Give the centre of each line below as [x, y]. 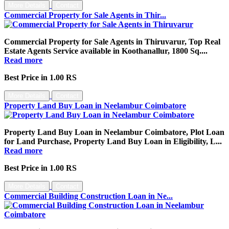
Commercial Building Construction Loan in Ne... [88, 196]
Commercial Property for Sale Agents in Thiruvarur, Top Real [112, 41]
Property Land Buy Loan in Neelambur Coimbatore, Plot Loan [114, 132]
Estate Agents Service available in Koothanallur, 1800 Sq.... [106, 51]
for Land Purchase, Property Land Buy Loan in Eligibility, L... [113, 141]
